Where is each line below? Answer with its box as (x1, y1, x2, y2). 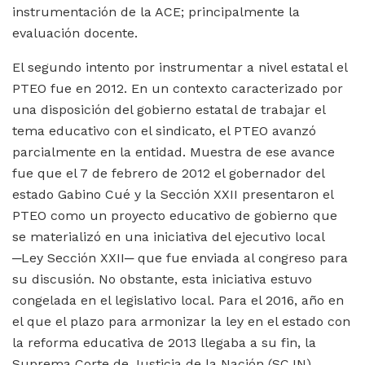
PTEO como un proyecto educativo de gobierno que (12, 207, 337, 223)
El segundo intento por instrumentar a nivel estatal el (12, 59, 347, 75)
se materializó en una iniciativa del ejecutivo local (12, 228, 324, 244)
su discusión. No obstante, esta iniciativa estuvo (12, 270, 312, 287)
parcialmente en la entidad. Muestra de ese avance (12, 143, 335, 160)
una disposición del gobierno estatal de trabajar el (12, 101, 325, 117)
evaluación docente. (12, 24, 138, 41)
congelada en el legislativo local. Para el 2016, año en (12, 292, 344, 308)
